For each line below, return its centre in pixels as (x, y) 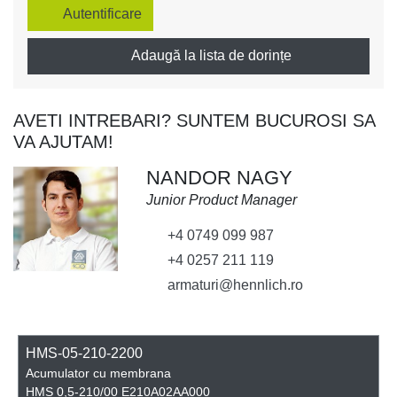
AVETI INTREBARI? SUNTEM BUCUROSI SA (194, 121)
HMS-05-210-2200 (84, 354)
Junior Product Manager (221, 200)
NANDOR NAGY (219, 178)
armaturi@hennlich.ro (235, 285)
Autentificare (103, 13)
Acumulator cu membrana (98, 374)
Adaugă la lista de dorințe (211, 56)
